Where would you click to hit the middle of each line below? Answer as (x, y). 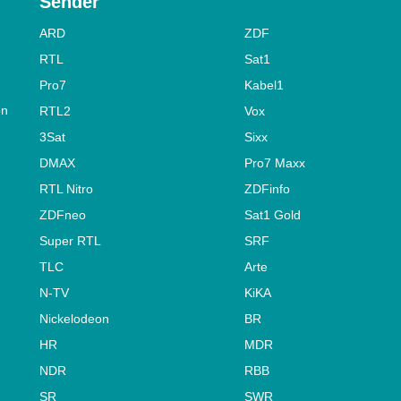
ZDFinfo (267, 189)
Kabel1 (264, 85)
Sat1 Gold (272, 215)
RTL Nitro (66, 189)
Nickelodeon (74, 319)
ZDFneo (63, 215)
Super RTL (70, 241)
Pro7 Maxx (274, 163)
